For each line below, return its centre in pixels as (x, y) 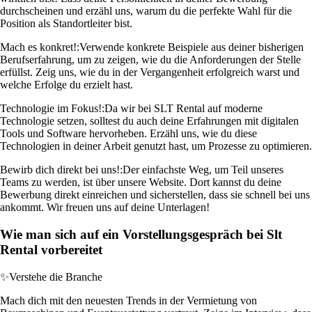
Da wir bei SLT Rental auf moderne (184, 109)
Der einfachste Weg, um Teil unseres (203, 170)
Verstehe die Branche (56, 276)
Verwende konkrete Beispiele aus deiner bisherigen (192, 47)
